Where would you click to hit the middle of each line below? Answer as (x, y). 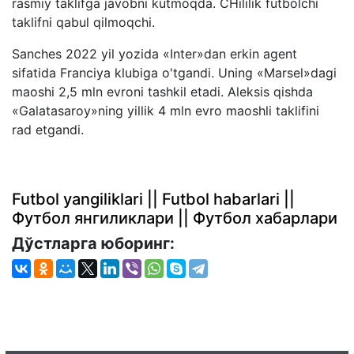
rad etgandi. (48, 129)
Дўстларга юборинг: (95, 243)
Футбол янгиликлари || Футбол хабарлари (175, 218)
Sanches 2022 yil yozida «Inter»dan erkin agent (154, 53)
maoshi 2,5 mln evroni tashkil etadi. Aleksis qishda (162, 91)
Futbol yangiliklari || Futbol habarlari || (153, 199)
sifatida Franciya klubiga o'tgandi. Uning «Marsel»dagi (174, 72)
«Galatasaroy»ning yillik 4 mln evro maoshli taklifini (166, 110)
